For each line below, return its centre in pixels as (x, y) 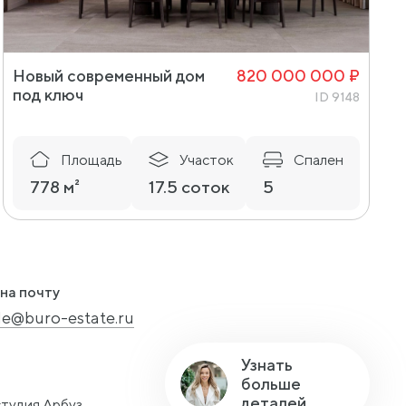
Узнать (267, 365)
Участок (206, 159)
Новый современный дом (108, 75)
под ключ (48, 94)
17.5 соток (189, 186)
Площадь (91, 159)
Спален (318, 159)
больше (271, 384)
